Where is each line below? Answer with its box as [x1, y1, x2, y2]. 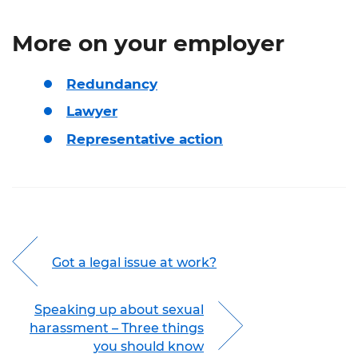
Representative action [66, 130, 223, 147]
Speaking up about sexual [34, 301, 204, 317]
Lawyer [66, 103, 117, 120]
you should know [93, 338, 204, 354]
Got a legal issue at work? [52, 255, 217, 271]
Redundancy [66, 75, 157, 92]
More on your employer [12, 29, 284, 57]
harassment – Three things [30, 320, 204, 336]
